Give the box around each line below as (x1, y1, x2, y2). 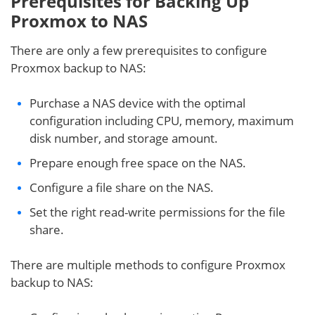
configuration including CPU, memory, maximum (30, 112, 294, 129)
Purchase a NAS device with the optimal (30, 94, 245, 111)
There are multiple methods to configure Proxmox (11, 256, 285, 273)
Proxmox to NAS (11, 8, 148, 32)
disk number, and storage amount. (30, 129, 218, 146)
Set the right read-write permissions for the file (30, 203, 285, 220)
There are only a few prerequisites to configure (11, 41, 267, 58)
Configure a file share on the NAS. (30, 179, 214, 195)
